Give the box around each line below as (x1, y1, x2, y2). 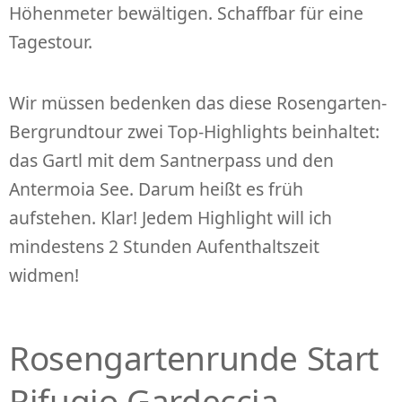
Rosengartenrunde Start (9, 335, 379, 381)
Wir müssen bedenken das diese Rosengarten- (9, 90, 387, 115)
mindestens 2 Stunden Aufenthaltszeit (9, 233, 319, 258)
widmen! (9, 262, 79, 287)
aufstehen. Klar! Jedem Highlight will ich (9, 205, 332, 230)
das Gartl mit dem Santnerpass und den (9, 147, 334, 172)
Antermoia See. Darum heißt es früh (9, 176, 303, 201)
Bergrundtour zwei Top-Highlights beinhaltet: (9, 118, 380, 144)
